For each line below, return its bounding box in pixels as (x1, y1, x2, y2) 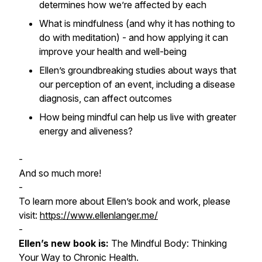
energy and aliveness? (39, 125, 133, 137)
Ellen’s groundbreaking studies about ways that (39, 64, 236, 76)
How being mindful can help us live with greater (39, 111, 236, 123)
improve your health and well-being (39, 46, 187, 57)
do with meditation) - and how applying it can (39, 32, 228, 43)
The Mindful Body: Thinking (109, 237, 227, 249)
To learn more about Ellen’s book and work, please (19, 195, 230, 207)
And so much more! (19, 167, 101, 179)
